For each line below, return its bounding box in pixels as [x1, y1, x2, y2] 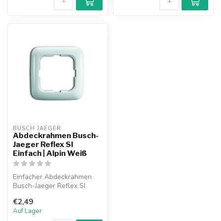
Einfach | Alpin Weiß [13, 148, 87, 158]
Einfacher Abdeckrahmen [13, 172, 92, 182]
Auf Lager [13, 206, 42, 216]
